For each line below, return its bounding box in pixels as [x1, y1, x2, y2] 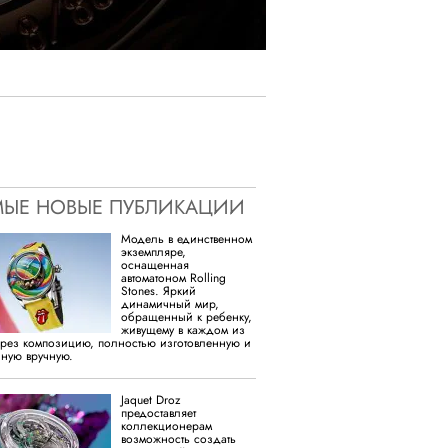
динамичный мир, [121, 294, 219, 313]
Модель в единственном [121, 229, 252, 248]
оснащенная [121, 255, 189, 274]
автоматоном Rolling [121, 268, 226, 287]
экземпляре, [121, 242, 186, 261]
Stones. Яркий [121, 281, 196, 300]
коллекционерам [121, 416, 212, 435]
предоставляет [121, 403, 196, 422]
